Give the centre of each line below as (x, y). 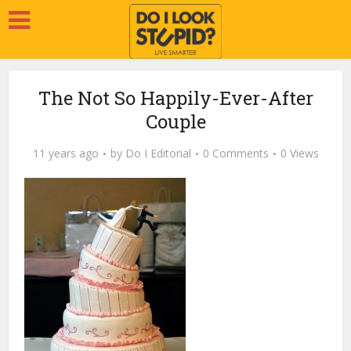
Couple (175, 121)
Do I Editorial (158, 153)
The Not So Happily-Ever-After (175, 98)
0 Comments (235, 153)
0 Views (299, 153)
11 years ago (65, 153)
